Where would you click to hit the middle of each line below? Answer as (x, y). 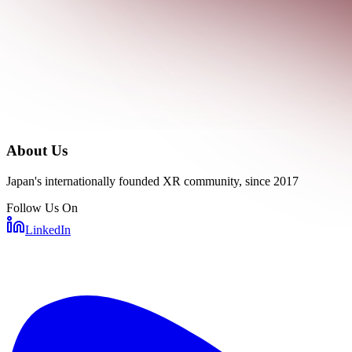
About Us (37, 151)
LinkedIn (48, 229)
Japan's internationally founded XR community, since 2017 (152, 181)
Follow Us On (42, 207)
